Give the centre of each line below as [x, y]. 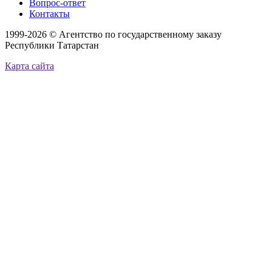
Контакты [49, 13]
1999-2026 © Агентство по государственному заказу [113, 34]
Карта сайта [29, 66]
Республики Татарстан [52, 45]
